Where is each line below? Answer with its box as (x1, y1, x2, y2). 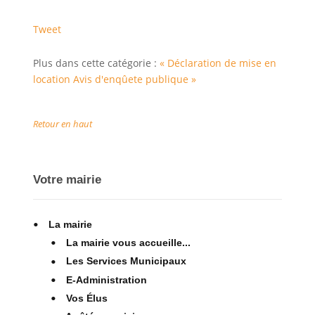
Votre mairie (32, 172, 101, 186)
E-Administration (65, 274, 147, 285)
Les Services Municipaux (65, 255, 186, 267)
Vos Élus (65, 292, 108, 304)
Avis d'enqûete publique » (72, 72, 196, 86)
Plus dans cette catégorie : (32, 56, 160, 70)
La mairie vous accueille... (65, 236, 191, 248)
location (32, 72, 73, 86)
